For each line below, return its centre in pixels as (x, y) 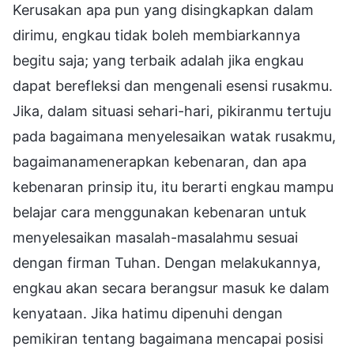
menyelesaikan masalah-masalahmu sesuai (155, 237)
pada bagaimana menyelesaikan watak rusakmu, (174, 136)
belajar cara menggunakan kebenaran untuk (160, 212)
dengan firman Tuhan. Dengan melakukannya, (167, 262)
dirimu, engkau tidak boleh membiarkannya (156, 35)
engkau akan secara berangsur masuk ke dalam (171, 288)
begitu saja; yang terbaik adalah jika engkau (158, 60)
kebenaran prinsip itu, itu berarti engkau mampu (173, 186)
